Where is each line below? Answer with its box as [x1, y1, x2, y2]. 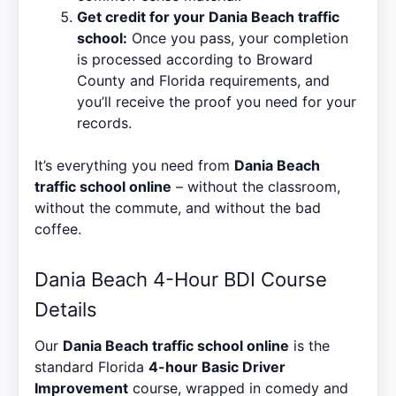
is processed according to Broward [77, 49, 313, 68]
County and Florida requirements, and [77, 71, 330, 89]
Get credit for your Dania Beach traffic [77, 7, 339, 26]
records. [77, 113, 132, 132]
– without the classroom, [171, 177, 340, 195]
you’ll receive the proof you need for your [77, 92, 356, 110]
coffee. [34, 219, 81, 238]
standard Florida [34, 357, 148, 376]
